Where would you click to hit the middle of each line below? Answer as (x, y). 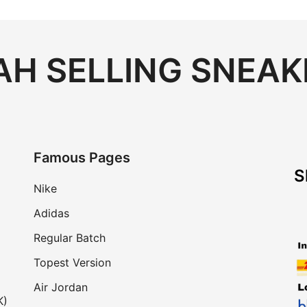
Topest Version (72, 263)
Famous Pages (82, 158)
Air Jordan (61, 287)
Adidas (51, 213)
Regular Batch (70, 238)
